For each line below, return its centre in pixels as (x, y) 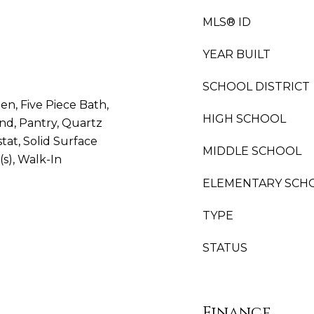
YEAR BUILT (237, 54)
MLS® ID (227, 22)
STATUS (225, 248)
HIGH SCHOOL (244, 119)
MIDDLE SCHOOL (252, 151)
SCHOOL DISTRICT (256, 87)
